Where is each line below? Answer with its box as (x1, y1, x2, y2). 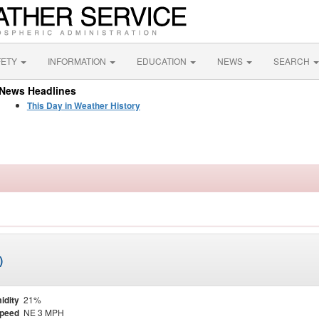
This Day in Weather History (26, 99, 140, 112)
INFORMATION (48, 55, 108, 67)
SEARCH (273, 55, 312, 67)
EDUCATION (137, 55, 189, 67)
